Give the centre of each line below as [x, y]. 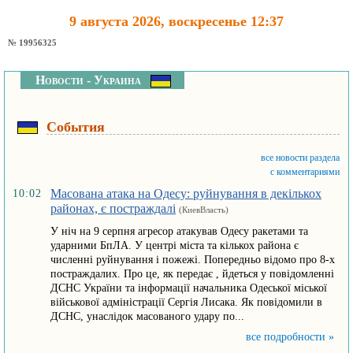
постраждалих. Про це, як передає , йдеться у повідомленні [192, 274]
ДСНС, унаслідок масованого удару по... [147, 316]
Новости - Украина [88, 80]
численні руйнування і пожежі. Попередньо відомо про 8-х [193, 260]
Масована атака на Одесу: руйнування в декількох [186, 193]
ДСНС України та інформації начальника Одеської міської [189, 288]
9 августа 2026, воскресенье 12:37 [176, 21]
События [76, 127]
